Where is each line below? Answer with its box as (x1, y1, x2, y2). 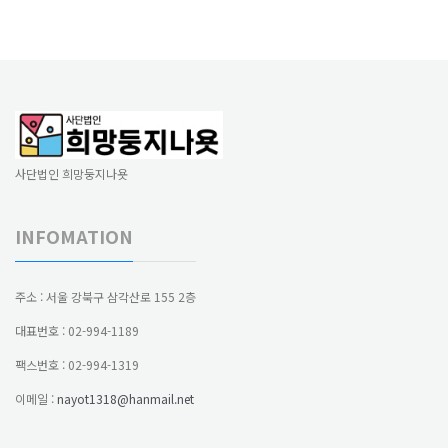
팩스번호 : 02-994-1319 (15, 355, 139, 373)
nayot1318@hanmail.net (57, 389, 194, 407)
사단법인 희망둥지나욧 (15, 164, 128, 182)
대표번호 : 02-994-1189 (15, 321, 139, 339)
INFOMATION (15, 222, 133, 249)
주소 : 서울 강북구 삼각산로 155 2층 (15, 287, 196, 305)
